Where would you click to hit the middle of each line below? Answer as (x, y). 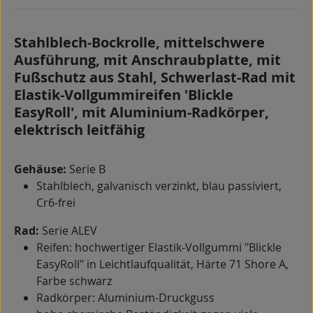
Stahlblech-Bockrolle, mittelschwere (139, 43)
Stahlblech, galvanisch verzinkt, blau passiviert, (159, 186)
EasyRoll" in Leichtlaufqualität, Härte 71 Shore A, (162, 264)
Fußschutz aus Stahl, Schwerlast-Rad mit (155, 78)
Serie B (87, 169)
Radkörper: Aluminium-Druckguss (125, 298)
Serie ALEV (68, 231)
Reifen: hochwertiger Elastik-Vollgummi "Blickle (159, 248)
